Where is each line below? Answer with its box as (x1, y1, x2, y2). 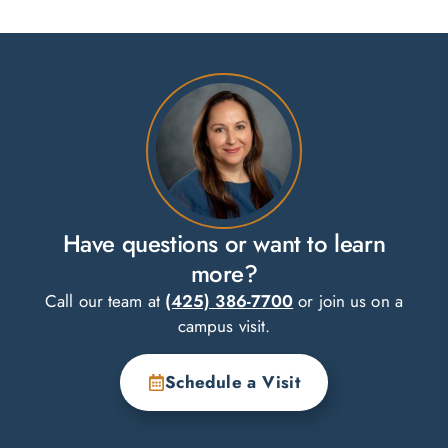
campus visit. (177, 314, 271, 339)
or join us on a (293, 289, 403, 314)
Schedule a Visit (164, 370, 301, 395)
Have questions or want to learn (62, 226, 386, 262)
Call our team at (45, 289, 165, 314)
